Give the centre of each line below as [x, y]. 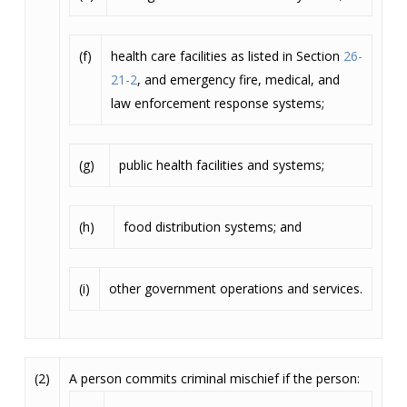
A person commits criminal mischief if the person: [214, 378]
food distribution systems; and [212, 227]
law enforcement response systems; [217, 103]
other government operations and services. [235, 288]
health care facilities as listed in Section [227, 56]
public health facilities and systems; [221, 165]
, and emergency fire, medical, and [238, 79]
